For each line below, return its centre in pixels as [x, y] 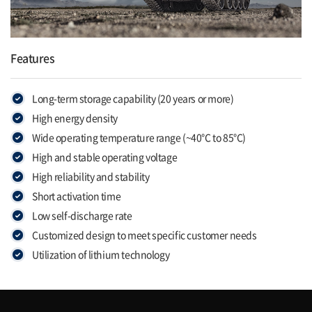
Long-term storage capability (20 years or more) [133, 99]
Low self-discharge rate [82, 216]
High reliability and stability [91, 177]
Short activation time [77, 196]
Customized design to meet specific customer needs [145, 235]
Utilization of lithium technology [101, 255]
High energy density [75, 118]
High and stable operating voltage [105, 157]
